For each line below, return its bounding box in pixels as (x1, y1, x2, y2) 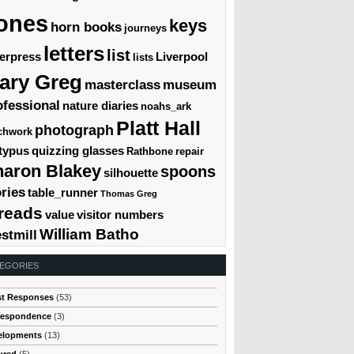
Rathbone (126, 145, 173, 157)
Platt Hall (116, 116, 201, 139)
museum (163, 77, 217, 92)
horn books (51, 19, 122, 35)
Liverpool (156, 49, 208, 63)
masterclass (85, 77, 160, 92)
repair (175, 145, 204, 157)
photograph (35, 122, 114, 138)
